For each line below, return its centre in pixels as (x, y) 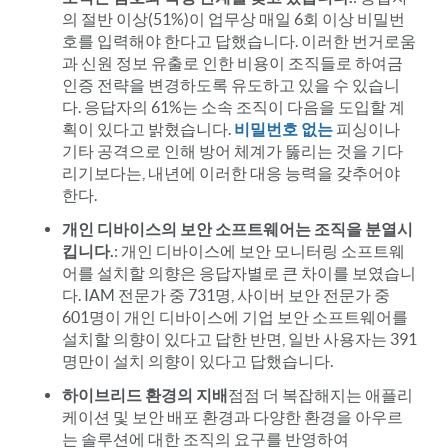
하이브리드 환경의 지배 (145, 394)
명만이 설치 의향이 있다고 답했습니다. (197, 360)
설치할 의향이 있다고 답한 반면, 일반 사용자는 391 (239, 338)
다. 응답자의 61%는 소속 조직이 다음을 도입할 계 (233, 106)
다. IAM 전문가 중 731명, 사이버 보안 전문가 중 (226, 294)
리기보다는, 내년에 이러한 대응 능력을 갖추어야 (231, 172)
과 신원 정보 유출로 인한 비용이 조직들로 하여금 (232, 62)
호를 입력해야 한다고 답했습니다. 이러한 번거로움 (239, 40)
